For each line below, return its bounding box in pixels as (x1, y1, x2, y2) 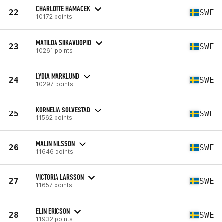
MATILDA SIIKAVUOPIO (36, 37, 91, 47)
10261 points (36, 46, 73, 54)
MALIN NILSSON (36, 138, 75, 148)
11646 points (36, 147, 73, 155)
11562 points (36, 113, 72, 121)
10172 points (36, 12, 72, 20)
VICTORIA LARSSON (36, 172, 84, 182)
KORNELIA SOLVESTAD (36, 105, 90, 114)
